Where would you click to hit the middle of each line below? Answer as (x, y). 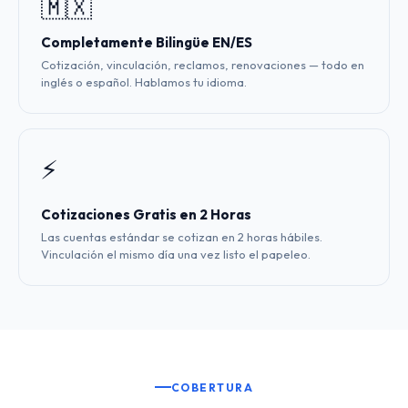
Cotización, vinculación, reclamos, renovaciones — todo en (203, 65)
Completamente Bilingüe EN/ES (147, 42)
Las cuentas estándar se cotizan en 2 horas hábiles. (182, 237)
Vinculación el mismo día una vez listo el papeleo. (176, 254)
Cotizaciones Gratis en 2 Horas (146, 214)
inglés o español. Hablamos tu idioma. (144, 82)
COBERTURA (212, 387)
